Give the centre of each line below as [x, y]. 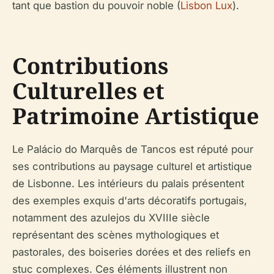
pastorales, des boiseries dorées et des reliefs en [131, 252]
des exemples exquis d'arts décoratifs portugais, [130, 201]
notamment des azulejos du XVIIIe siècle [111, 218]
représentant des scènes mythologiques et [116, 235]
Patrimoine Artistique [136, 116]
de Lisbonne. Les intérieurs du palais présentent [128, 183]
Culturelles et [88, 91]
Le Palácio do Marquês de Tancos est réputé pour [133, 149]
